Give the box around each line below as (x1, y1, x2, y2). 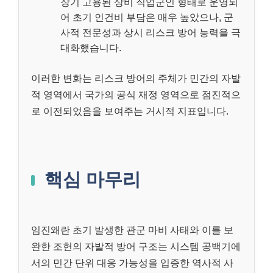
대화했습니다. (60, 43, 121, 54)
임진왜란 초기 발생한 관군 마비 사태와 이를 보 (31, 225, 233, 236)
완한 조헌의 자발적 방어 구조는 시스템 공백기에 (31, 241, 241, 252)
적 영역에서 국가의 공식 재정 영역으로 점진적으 (31, 90, 241, 101)
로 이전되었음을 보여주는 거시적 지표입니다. (31, 106, 229, 117)
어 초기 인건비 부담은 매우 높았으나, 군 (60, 12, 233, 23)
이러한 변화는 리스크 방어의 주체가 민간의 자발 (31, 73, 241, 84)
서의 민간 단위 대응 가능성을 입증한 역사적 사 (31, 258, 233, 269)
